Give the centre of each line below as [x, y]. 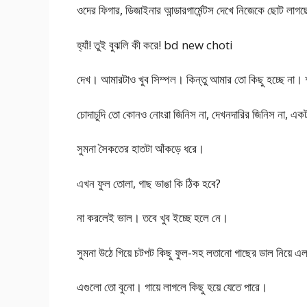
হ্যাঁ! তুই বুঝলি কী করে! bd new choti [155, 45]
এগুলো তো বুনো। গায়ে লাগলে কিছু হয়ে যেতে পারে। [172, 287]
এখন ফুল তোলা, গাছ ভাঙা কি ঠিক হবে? [149, 183]
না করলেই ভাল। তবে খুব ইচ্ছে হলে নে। [152, 218]
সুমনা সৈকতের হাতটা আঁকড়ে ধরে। [140, 149]
